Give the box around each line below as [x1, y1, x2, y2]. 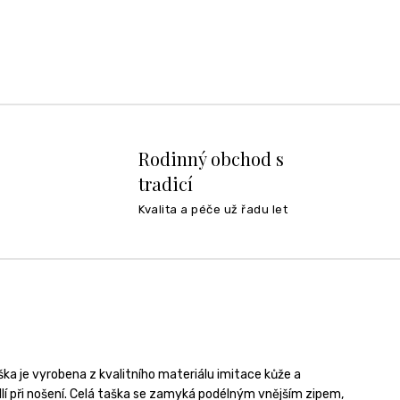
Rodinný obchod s [138, 146, 285, 171]
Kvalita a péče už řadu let [138, 202, 288, 216]
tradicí [138, 171, 194, 196]
